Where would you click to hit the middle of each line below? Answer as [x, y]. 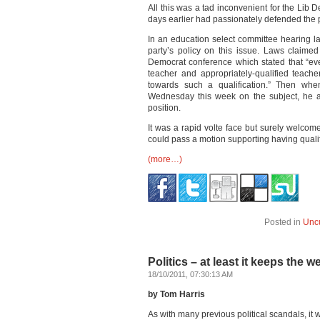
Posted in [284, 222]
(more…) [165, 159]
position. [164, 108]
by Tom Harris [176, 294]
